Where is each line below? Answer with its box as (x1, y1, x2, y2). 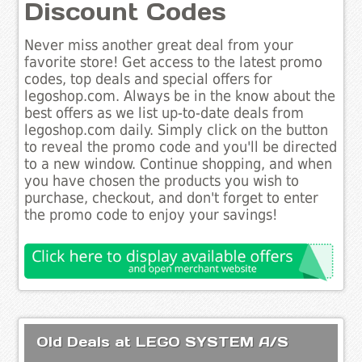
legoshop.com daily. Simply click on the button (24, 122, 329, 139)
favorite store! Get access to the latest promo (24, 54, 323, 71)
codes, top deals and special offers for (24, 71, 273, 88)
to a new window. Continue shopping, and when (24, 156, 333, 173)
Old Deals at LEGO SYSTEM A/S (36, 332, 289, 351)
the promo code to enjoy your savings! (24, 207, 278, 224)
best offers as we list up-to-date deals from (24, 105, 305, 122)
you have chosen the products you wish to (24, 173, 300, 190)
